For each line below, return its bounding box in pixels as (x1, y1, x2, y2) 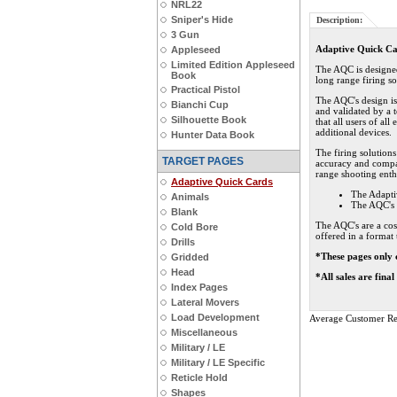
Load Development (171, 312, 260, 323)
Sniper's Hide (171, 14, 233, 25)
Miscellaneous (171, 327, 237, 338)
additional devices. (315, 127, 392, 137)
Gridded (171, 252, 209, 262)
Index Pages (171, 282, 228, 292)
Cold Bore (171, 222, 218, 232)
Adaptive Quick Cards (171, 176, 273, 187)
